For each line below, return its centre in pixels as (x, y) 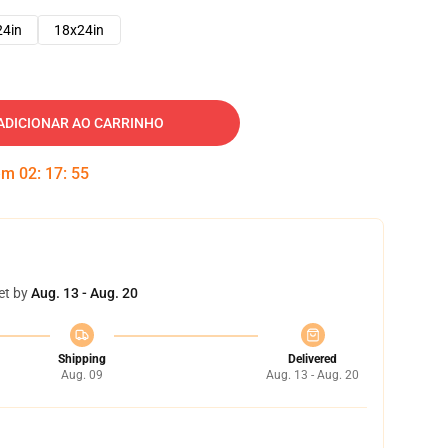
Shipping (81, 359)
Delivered (312, 359)
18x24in (79, 30)
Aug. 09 (81, 375)
